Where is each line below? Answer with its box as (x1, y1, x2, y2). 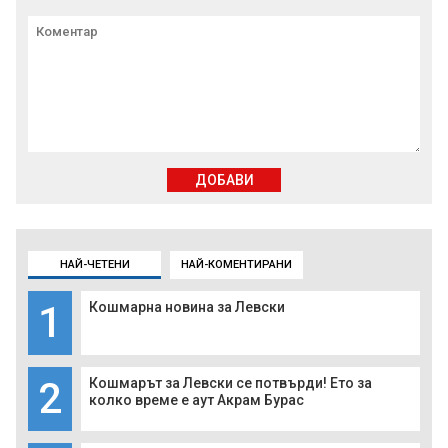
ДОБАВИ (194, 172, 254, 189)
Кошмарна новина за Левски (89, 299, 285, 316)
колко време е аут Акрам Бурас (89, 392, 304, 409)
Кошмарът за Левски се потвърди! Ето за (89, 375, 372, 392)
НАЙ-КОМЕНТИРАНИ (181, 258, 292, 272)
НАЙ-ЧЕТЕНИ (59, 258, 130, 272)
